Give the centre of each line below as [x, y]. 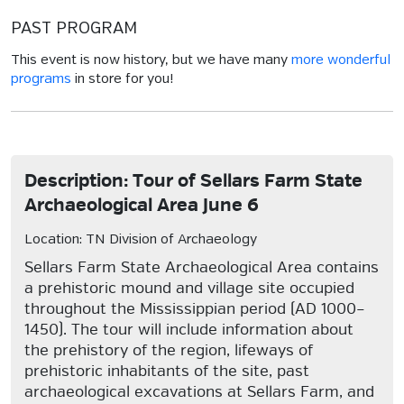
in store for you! [122, 79]
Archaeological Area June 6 [142, 205]
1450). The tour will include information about [189, 330]
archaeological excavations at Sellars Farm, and [199, 392]
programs [41, 79]
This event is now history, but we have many [151, 60]
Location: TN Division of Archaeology [141, 240]
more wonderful [341, 60]
